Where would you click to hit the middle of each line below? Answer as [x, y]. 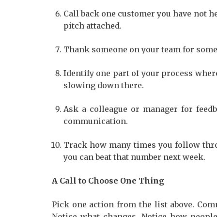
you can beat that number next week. [134, 157]
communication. [96, 121]
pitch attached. [93, 26]
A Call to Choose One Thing [108, 181]
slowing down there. [104, 85]
